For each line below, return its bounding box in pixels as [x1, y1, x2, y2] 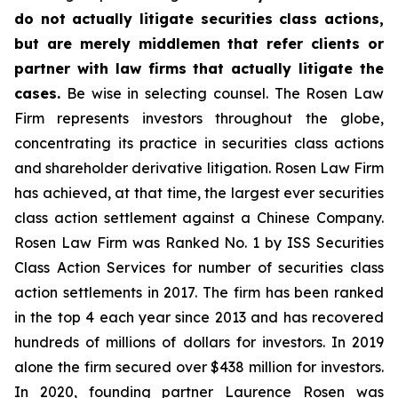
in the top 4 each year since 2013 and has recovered [14, 308, 384, 326]
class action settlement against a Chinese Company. [14, 209, 384, 227]
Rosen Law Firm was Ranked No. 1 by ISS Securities [14, 234, 384, 251]
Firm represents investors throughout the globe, [14, 109, 384, 127]
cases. [14, 84, 60, 102]
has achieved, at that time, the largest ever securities [14, 184, 384, 202]
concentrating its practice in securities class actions [14, 134, 384, 152]
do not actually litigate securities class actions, [14, 10, 384, 28]
